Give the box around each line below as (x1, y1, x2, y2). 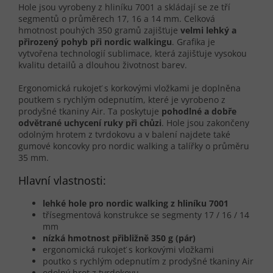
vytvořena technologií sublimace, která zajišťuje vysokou (18, 48, 247, 60)
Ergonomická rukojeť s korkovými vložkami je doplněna (18, 82, 241, 94)
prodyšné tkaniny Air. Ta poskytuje (18, 105, 161, 118)
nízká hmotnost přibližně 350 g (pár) (43, 232, 196, 244)
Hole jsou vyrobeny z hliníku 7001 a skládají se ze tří (18, 1, 230, 13)
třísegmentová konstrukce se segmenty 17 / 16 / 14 (43, 209, 249, 221)
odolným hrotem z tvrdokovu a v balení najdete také (18, 129, 230, 141)
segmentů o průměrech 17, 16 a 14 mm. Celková (18, 13, 215, 25)
